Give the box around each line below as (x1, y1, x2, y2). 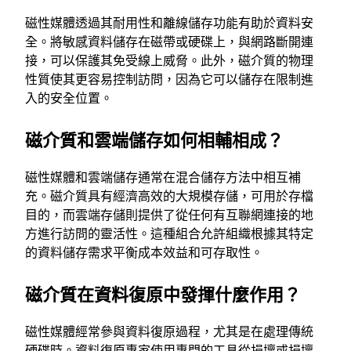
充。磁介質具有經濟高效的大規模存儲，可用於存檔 (25, 186, 313, 204)
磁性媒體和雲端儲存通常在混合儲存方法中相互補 (25, 168, 301, 186)
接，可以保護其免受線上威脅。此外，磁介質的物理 (25, 51, 313, 69)
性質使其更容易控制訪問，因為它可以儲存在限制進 (25, 70, 313, 88)
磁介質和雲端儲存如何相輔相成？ (25, 127, 284, 151)
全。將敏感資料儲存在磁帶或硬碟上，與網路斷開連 (25, 32, 313, 50)
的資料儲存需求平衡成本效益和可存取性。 (25, 243, 263, 261)
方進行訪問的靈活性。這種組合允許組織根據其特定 (25, 224, 313, 242)
